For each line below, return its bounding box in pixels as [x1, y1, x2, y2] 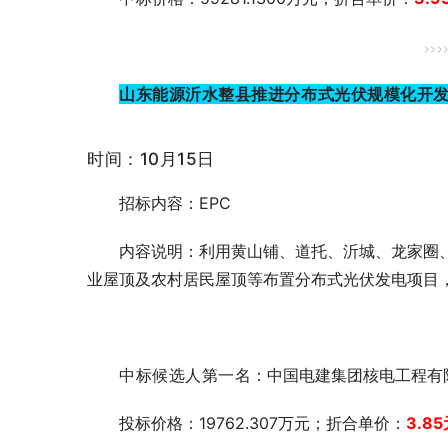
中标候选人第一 [119, 365, 235, 386]
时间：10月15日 [87, 149, 215, 170]
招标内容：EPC [119, 193, 231, 214]
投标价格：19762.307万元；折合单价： [119, 413, 406, 434]
